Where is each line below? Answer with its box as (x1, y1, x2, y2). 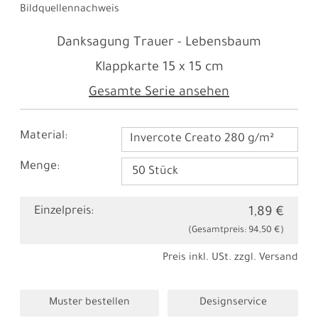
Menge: (20, 160, 60, 174)
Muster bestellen (49, 297, 130, 309)
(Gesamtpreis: (188, 226, 248, 236)
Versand (259, 253, 298, 265)
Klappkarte (94, 61, 159, 75)
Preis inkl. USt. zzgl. (163, 253, 259, 265)
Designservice (199, 297, 267, 309)
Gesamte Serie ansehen (89, 86, 229, 100)
